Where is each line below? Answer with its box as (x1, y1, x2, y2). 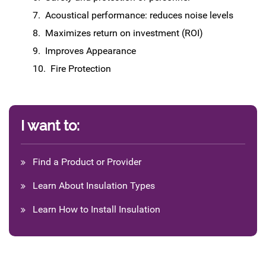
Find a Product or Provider (33, 156, 141, 167)
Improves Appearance (43, 45, 136, 56)
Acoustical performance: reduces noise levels (43, 9, 233, 21)
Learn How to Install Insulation (33, 204, 160, 215)
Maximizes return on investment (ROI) (43, 27, 203, 39)
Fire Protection (48, 63, 111, 74)
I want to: (21, 117, 80, 134)
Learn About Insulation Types (33, 180, 155, 191)
